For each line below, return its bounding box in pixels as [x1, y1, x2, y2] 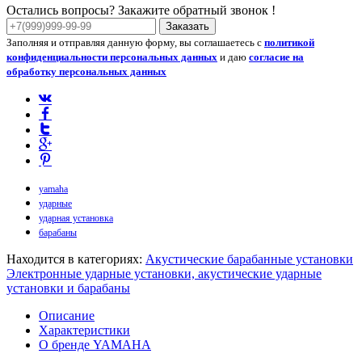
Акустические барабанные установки [145, 251, 353, 266]
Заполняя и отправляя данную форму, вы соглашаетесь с [6, 36, 264, 48]
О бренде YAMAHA [39, 337, 151, 351]
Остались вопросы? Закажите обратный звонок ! [6, 2, 276, 17]
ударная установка [39, 212, 113, 224]
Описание [39, 308, 95, 322]
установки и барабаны [6, 280, 130, 295]
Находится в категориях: [6, 251, 145, 266]
